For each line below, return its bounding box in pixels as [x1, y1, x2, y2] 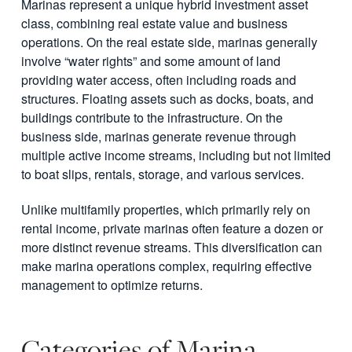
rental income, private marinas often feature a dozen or [20, 219, 323, 238]
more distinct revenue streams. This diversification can [20, 238, 322, 257]
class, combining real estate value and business [20, 14, 288, 33]
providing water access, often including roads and [20, 71, 296, 90]
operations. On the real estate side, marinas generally [20, 33, 317, 52]
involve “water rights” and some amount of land [20, 52, 280, 71]
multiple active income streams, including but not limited [20, 146, 331, 165]
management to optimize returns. [20, 276, 203, 295]
